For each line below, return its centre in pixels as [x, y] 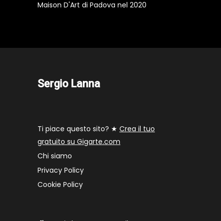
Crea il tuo [137, 129]
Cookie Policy [60, 185]
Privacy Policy [61, 170]
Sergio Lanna [69, 84]
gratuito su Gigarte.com [79, 142]
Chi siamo [55, 156]
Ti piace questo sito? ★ [78, 129]
